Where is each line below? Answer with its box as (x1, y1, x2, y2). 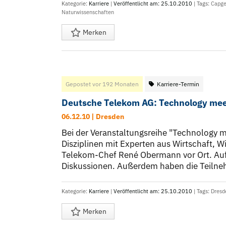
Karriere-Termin (157, 80, 199, 88)
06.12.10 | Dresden (62, 112, 124, 122)
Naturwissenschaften (62, 9, 114, 16)
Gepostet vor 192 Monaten (66, 80, 139, 88)
